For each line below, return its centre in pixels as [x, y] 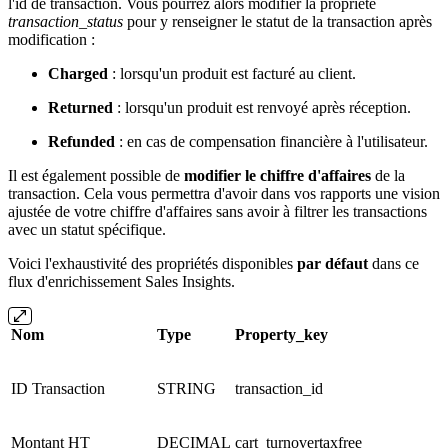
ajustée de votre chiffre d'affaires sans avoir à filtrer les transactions [217, 211]
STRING [186, 388]
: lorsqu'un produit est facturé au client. [232, 73]
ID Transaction [58, 388]
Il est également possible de [96, 175]
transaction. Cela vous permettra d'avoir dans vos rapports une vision [224, 193]
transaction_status [65, 21]
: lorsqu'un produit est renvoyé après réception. [262, 107]
